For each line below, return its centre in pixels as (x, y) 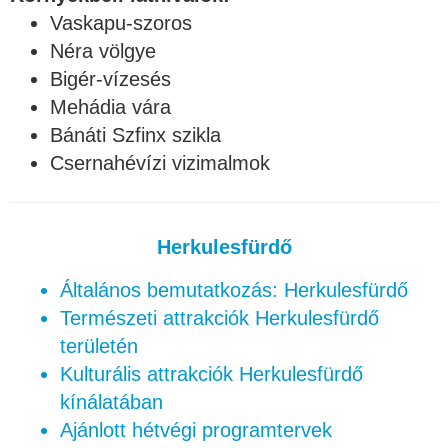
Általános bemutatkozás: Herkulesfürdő (234, 289)
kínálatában (111, 401)
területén (99, 345)
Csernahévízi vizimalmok (160, 162)
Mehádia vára (110, 106)
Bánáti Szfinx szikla (135, 134)
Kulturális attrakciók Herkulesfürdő (211, 373)
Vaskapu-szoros (121, 22)
